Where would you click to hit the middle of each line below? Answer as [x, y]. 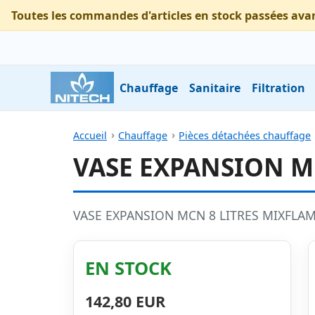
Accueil [90, 135]
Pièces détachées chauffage [245, 135]
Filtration [278, 88]
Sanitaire [215, 88]
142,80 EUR [125, 301]
